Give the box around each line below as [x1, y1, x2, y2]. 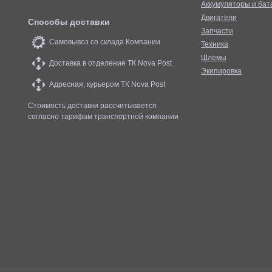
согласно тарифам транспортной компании [28, 112, 178, 121]
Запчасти [201, 27, 233, 35]
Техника [201, 40, 228, 49]
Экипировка [201, 67, 242, 75]
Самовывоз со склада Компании [49, 37, 160, 46]
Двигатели [201, 13, 237, 22]
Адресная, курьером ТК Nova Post [49, 80, 165, 89]
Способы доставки [28, 17, 110, 27]
